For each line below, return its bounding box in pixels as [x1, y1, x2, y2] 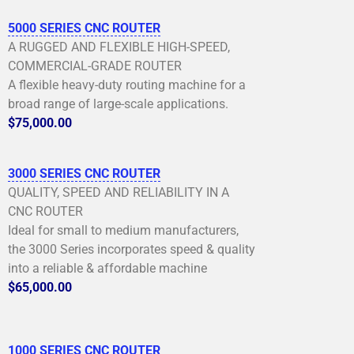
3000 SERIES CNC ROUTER [8, 165, 160, 181]
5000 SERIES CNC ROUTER [8, 20, 160, 36]
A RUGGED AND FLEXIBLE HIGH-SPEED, [8, 39, 230, 55]
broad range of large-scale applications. [8, 96, 228, 111]
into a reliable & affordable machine [8, 260, 207, 276]
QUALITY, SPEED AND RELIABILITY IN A [8, 184, 229, 200]
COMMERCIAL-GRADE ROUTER [8, 58, 182, 73]
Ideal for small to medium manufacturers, [8, 222, 239, 238]
